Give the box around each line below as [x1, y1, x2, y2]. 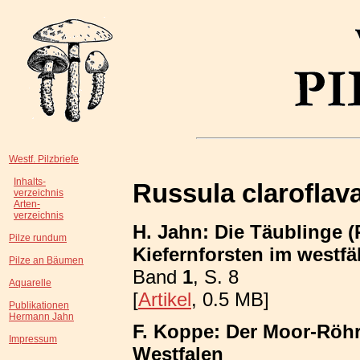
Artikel [138, 288, 191, 310]
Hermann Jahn [9, 311, 74, 322]
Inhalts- [14, 176, 46, 187]
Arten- [14, 198, 40, 210]
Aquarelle [9, 277, 51, 288]
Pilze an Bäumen [9, 255, 84, 266]
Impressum [9, 333, 57, 345]
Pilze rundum [9, 232, 67, 243]
